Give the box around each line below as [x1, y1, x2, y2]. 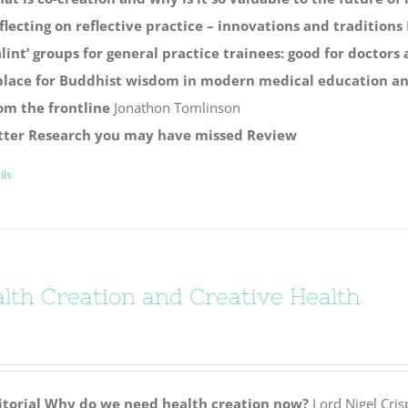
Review [246, 125, 297, 144]
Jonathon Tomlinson [109, 97, 240, 117]
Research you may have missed [27, 125, 243, 144]
